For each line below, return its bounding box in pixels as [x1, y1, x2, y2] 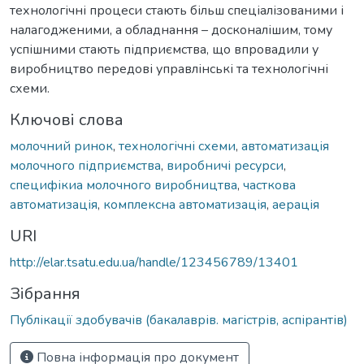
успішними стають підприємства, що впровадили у [10, 40, 318, 58]
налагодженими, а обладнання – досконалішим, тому [10, 20, 332, 39]
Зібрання [10, 282, 80, 305]
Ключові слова [10, 108, 123, 131]
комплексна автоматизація [103, 195, 266, 214]
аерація [272, 195, 319, 214]
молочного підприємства [10, 156, 161, 175]
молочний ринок [10, 136, 113, 155]
